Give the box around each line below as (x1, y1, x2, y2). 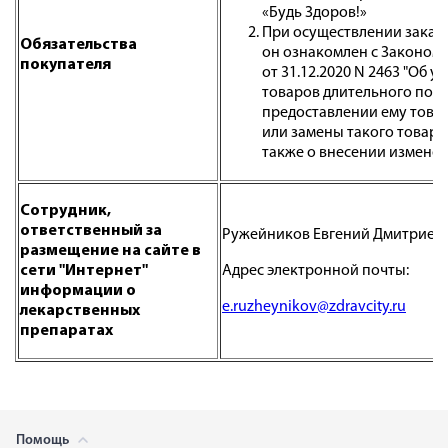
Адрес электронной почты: (222, 263, 409, 279)
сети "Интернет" (20, 263, 148, 279)
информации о (20, 283, 136, 299)
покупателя (20, 57, 111, 73)
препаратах (20, 323, 113, 339)
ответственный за (20, 223, 162, 239)
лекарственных (20, 303, 140, 319)
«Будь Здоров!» (262, 5, 367, 21)
